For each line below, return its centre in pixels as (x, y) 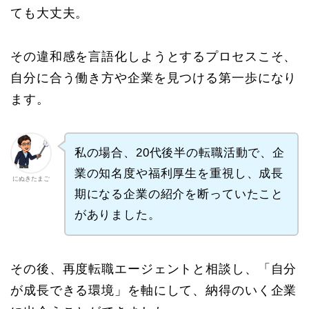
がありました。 (117, 215)
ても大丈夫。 (50, 13)
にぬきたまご (31, 179)
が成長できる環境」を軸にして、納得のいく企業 (154, 290)
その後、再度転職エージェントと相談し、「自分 (154, 269)
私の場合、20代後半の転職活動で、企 (179, 153)
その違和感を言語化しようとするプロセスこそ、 (154, 57)
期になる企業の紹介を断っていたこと (179, 195)
